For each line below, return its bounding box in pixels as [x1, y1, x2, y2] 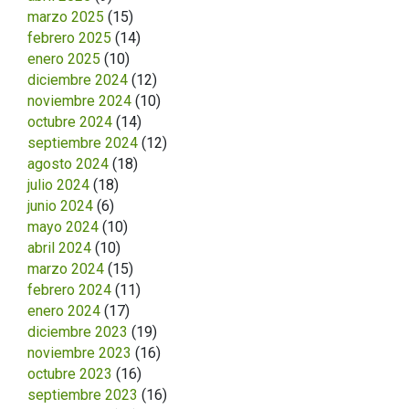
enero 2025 [27, 50, 100, 68]
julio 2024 [27, 176, 89, 194]
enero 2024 [27, 302, 100, 320]
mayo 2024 [27, 218, 99, 236]
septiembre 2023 [27, 386, 138, 404]
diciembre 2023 [27, 323, 128, 341]
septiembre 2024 [27, 134, 138, 152]
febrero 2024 [27, 281, 111, 299]
